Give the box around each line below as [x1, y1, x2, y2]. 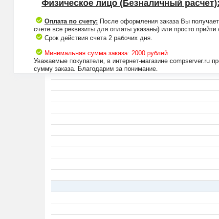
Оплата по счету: [44, 18, 98, 25]
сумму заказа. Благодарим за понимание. [33, 65, 158, 73]
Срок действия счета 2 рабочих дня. [42, 34, 153, 42]
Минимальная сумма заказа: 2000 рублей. [44, 49, 170, 57]
